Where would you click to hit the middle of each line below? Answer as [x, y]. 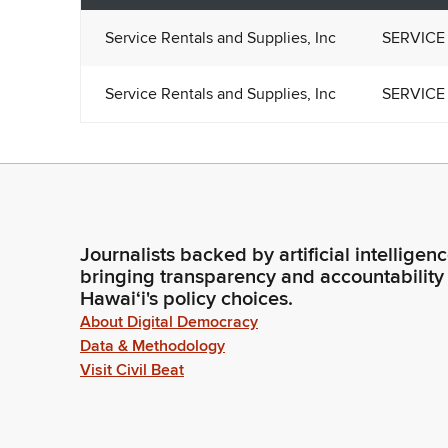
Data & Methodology [152, 346]
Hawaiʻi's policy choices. [186, 299]
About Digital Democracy [169, 322]
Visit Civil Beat [132, 370]
